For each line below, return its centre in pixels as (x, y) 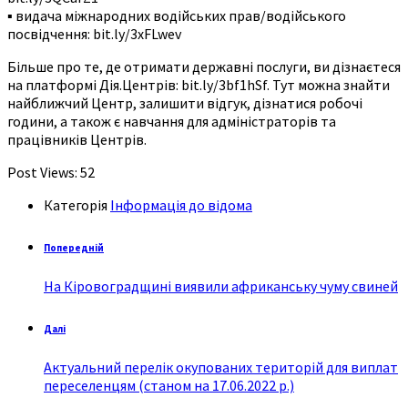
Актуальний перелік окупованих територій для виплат (221, 367)
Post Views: (42, 172)
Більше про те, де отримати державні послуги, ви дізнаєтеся (204, 66)
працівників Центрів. (77, 139)
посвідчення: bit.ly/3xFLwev (94, 33)
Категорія (77, 204)
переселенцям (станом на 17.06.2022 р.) (169, 385)
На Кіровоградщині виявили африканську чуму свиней (221, 286)
